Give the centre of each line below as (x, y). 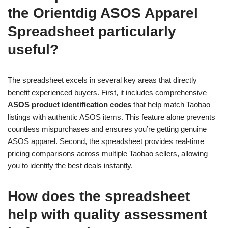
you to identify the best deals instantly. (70, 166)
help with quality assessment (107, 215)
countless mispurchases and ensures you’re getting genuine (107, 129)
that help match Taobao (171, 105)
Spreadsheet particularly (92, 31)
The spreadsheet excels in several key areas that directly (102, 80)
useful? (33, 50)
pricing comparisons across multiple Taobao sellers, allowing (108, 153)
